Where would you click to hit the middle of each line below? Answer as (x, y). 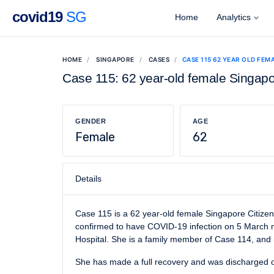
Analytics (234, 17)
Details (88, 179)
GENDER (91, 121)
